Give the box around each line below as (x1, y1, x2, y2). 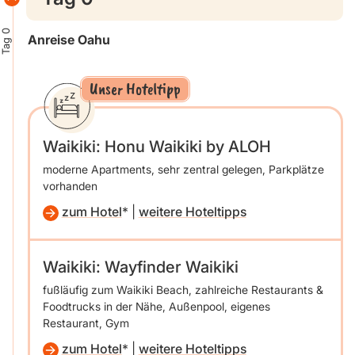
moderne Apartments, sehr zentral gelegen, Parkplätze (42, 162, 324, 177)
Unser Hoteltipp (89, 78, 181, 100)
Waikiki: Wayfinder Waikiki (42, 258, 239, 277)
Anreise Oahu (27, 32, 110, 48)
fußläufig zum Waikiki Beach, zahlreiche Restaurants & (42, 283, 323, 297)
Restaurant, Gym (42, 316, 129, 330)
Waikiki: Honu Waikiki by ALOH (42, 137, 271, 157)
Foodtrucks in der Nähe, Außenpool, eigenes (42, 300, 270, 314)
